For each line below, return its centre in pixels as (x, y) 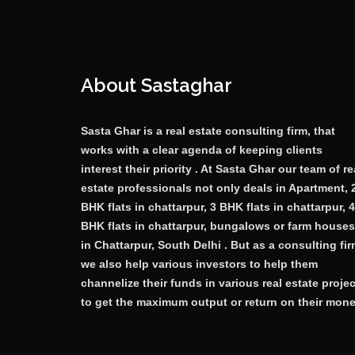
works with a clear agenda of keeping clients (202, 149)
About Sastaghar (157, 85)
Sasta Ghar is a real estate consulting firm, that (208, 130)
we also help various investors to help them (199, 263)
